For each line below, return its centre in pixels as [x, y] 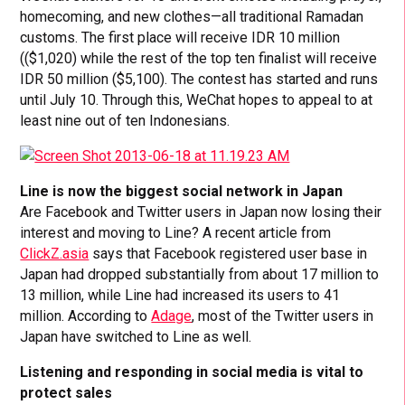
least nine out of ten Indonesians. [125, 121]
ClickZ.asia [55, 254]
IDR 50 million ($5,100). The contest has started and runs [199, 80]
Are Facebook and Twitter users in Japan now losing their [201, 212]
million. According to [86, 316]
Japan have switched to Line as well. [136, 337]
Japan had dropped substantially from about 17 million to [200, 275]
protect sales [66, 393]
